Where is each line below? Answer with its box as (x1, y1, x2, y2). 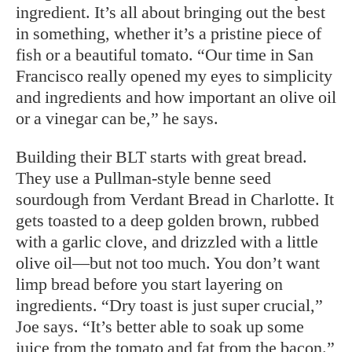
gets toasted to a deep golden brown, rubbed (16, 211, 319, 230)
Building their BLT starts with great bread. (16, 147, 307, 167)
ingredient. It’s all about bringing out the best (16, 2, 325, 22)
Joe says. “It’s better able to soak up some (16, 317, 304, 336)
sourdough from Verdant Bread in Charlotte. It (16, 189, 334, 209)
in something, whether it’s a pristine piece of (16, 24, 321, 43)
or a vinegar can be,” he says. (16, 108, 218, 128)
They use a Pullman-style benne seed (16, 168, 271, 188)
